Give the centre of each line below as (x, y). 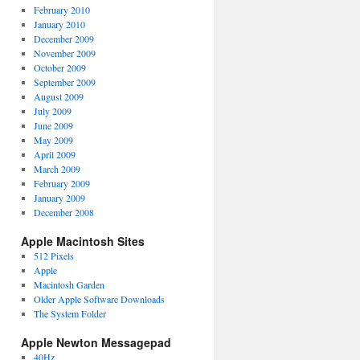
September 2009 (64, 82)
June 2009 (53, 125)
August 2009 (58, 96)
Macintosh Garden (69, 284)
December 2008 (63, 212)
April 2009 (54, 154)
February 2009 (61, 183)
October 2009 (59, 67)
